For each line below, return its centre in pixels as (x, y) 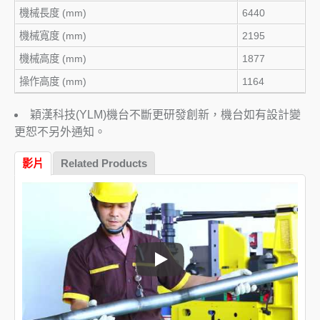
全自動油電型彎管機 (205, 267)
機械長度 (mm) (53, 12)
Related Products (104, 163)
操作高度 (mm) (53, 81)
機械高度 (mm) (53, 58)
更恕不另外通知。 (60, 131)
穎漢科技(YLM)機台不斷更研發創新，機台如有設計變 (165, 114)
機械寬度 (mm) (53, 35)
